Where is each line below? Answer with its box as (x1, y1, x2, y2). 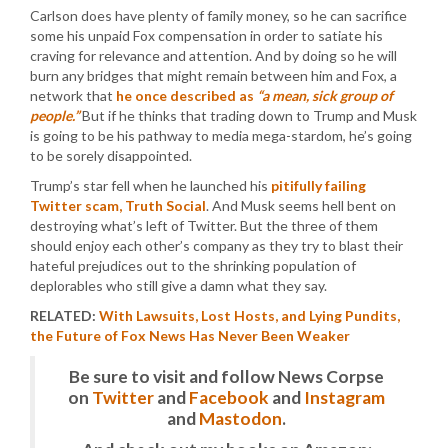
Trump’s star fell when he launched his (30, 176, 271, 194)
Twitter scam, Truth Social (30, 196, 206, 214)
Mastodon (199, 407, 282, 429)
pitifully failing (271, 176, 366, 194)
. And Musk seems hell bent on (206, 196, 396, 214)
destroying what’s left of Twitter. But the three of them (30, 216, 378, 234)
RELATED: (30, 306, 99, 324)
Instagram (304, 386, 385, 408)
